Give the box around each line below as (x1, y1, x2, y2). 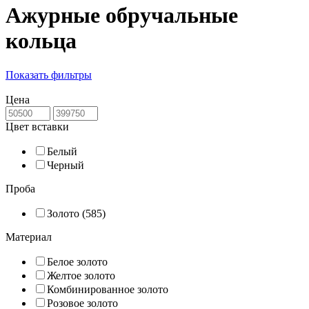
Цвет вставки (6, 120, 69, 132)
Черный (47, 159, 84, 171)
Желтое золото (47, 269, 115, 281)
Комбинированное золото (47, 283, 168, 295)
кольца (6, 28, 77, 54)
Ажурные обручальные (6, 3, 238, 28)
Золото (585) (47, 207, 106, 219)
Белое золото (47, 255, 108, 268)
